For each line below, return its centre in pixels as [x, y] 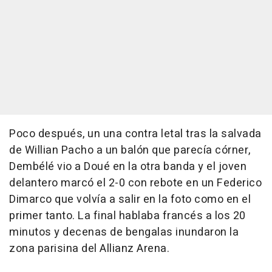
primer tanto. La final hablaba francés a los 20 [127, 216]
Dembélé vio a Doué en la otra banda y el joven [128, 167]
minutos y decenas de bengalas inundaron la [124, 233]
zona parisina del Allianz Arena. [89, 249]
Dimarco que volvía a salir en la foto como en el [130, 200]
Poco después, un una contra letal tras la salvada [135, 134]
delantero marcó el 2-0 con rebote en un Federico [135, 183]
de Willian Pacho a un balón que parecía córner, [130, 151]
